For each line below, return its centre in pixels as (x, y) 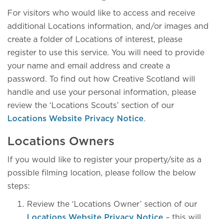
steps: (19, 186)
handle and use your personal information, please (102, 92)
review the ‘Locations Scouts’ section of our (91, 106)
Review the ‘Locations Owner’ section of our (112, 204)
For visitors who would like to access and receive (101, 13)
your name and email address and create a (89, 66)
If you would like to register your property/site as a (104, 160)
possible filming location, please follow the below (102, 173)
